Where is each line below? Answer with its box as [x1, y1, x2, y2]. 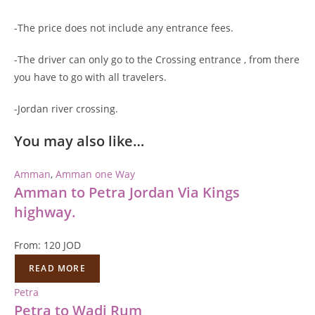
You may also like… [14, 131, 144, 150]
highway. [14, 202, 76, 221]
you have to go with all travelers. [14, 70, 167, 84]
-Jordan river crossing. [14, 102, 118, 115]
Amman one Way [56, 167, 135, 181]
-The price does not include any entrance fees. [14, 21, 233, 34]
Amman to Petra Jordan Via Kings [14, 183, 240, 202]
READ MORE [29, 262, 86, 274]
